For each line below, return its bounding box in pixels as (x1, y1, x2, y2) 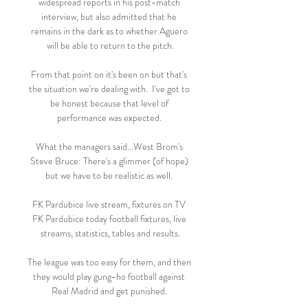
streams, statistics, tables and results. (40, 226, 180, 240)
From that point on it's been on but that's (31, 67, 187, 81)
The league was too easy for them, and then (27, 255, 191, 269)
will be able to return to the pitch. (46, 38, 174, 52)
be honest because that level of (49, 96, 168, 110)
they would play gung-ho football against (33, 269, 185, 283)
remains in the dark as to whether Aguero (30, 24, 188, 38)
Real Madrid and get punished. (51, 284, 169, 298)
